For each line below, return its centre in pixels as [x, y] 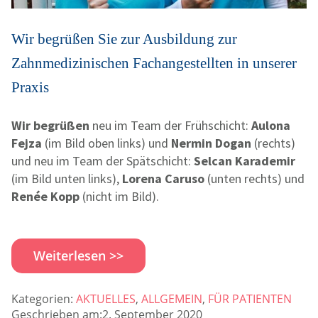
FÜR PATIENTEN [250, 298]
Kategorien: [42, 298]
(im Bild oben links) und [106, 143]
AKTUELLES [106, 298]
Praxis [30, 87]
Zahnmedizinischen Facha [90, 63]
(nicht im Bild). [119, 196]
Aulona [271, 125]
